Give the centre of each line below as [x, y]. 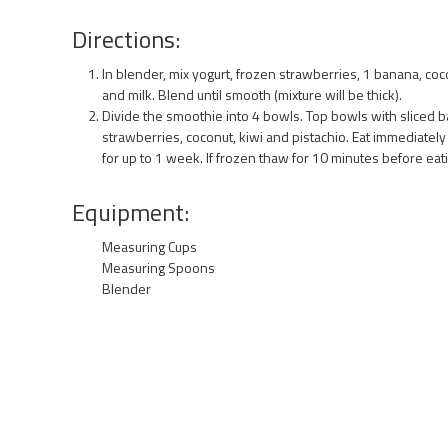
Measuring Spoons [158, 267]
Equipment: [130, 211]
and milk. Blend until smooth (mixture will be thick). [252, 94]
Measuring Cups [149, 246]
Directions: [126, 38]
